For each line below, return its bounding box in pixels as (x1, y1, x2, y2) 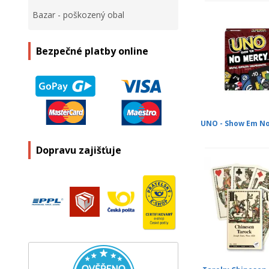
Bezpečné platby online (36, 44, 148, 58)
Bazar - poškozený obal (32, 9, 124, 21)
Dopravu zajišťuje (36, 144, 121, 157)
